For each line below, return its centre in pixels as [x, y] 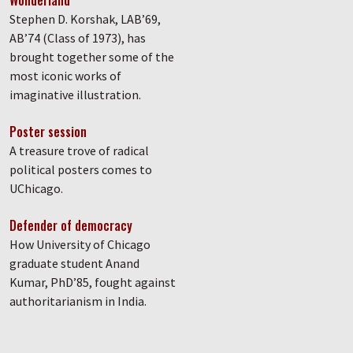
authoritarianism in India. [78, 301]
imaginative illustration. [75, 95]
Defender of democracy [71, 226]
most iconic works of [65, 76]
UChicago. [36, 189]
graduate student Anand [74, 264]
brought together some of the [92, 57]
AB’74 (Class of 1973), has [78, 38]
